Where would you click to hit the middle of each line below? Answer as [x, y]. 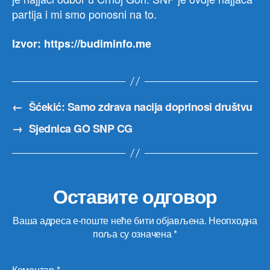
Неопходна [233, 220]
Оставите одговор [135, 196]
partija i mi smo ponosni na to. [84, 14]
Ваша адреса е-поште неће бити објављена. [110, 220]
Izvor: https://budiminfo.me [82, 43]
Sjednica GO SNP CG [80, 128]
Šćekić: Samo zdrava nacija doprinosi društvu [140, 106]
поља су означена [133, 233]
